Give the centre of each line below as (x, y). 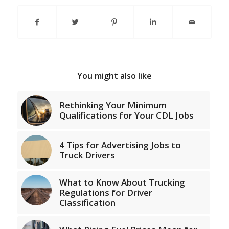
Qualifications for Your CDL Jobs (126, 116)
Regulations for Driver (106, 193)
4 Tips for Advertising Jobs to (120, 145)
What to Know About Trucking (122, 182)
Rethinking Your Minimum (113, 105)
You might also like (114, 76)
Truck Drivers (87, 155)
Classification (87, 203)
